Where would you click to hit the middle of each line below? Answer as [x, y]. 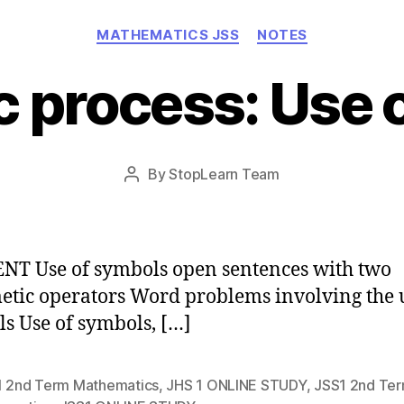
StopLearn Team [224, 174]
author [152, 197]
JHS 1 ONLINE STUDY [236, 385]
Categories [241, 26]
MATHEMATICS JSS [168, 34]
